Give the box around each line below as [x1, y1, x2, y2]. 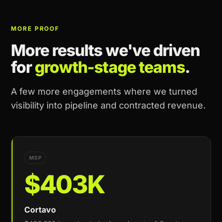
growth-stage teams [35, 57, 185, 77]
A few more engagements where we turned [11, 86, 197, 97]
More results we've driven [11, 40, 200, 60]
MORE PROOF [11, 24, 60, 32]
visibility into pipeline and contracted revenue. [11, 100, 206, 111]
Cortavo [24, 204, 56, 215]
